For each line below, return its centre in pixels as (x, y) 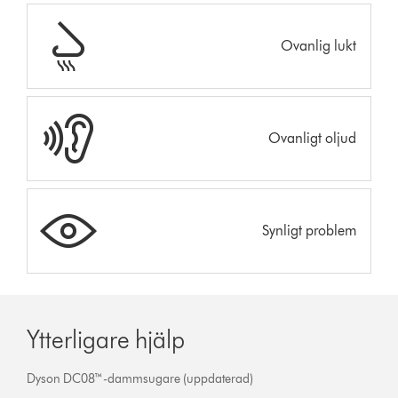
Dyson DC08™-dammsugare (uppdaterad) (140, 378)
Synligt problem (309, 230)
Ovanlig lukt (318, 45)
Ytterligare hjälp (106, 339)
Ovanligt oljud (312, 138)
